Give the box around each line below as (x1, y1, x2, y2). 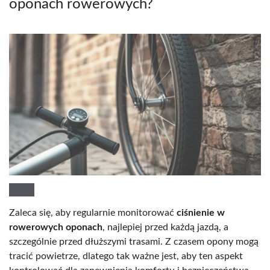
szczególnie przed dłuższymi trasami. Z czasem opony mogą (9, 236, 259, 246)
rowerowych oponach (9, 222, 102, 232)
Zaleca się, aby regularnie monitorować (9, 207, 177, 218)
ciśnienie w (177, 207, 225, 218)
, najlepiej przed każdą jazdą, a (102, 222, 228, 232)
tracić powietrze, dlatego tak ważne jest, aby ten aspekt (9, 251, 243, 261)
